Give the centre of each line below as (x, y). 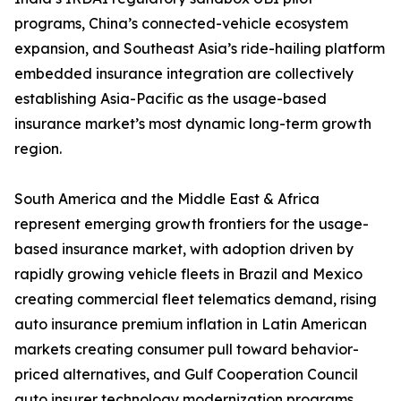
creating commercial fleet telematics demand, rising (196, 299)
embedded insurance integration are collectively (184, 74)
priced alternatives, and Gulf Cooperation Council (186, 375)
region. (38, 149)
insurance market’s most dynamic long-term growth (193, 124)
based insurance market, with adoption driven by (184, 249)
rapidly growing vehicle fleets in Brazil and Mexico (188, 274)
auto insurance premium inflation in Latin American (191, 324)
